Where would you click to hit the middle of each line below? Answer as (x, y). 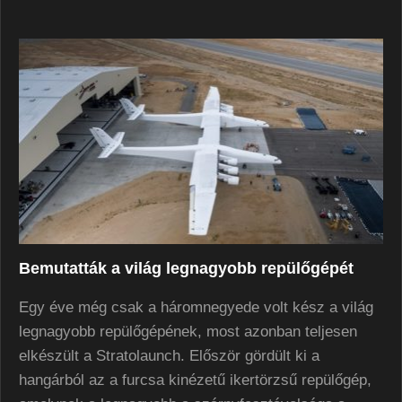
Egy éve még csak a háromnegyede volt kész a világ (196, 307)
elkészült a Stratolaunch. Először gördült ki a (169, 355)
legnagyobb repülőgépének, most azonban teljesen (188, 331)
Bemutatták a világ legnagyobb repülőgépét (186, 268)
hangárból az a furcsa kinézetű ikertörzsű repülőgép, (195, 380)
